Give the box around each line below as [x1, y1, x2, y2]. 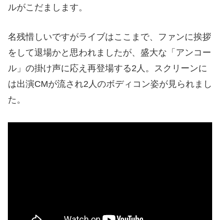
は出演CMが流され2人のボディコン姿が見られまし [8, 79, 212, 89]
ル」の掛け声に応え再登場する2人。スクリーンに [8, 63, 207, 74]
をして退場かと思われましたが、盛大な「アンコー [8, 48, 211, 58]
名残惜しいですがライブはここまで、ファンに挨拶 [8, 32, 211, 42]
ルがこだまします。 [8, 2, 87, 12]
